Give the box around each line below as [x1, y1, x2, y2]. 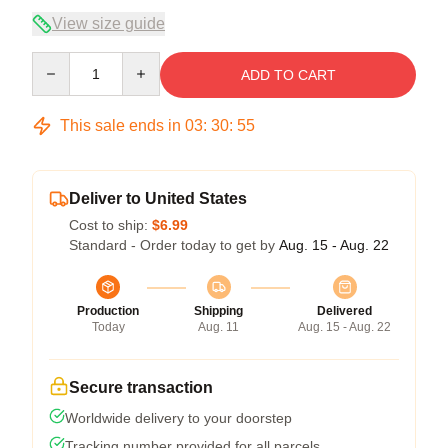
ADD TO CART [240, 66, 336, 83]
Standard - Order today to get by [69, 236, 279, 253]
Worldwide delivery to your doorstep [65, 409, 292, 426]
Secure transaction [69, 378, 213, 396]
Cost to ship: [69, 216, 152, 233]
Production [77, 303, 139, 318]
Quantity [31, 52, 84, 69]
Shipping [194, 303, 243, 318]
